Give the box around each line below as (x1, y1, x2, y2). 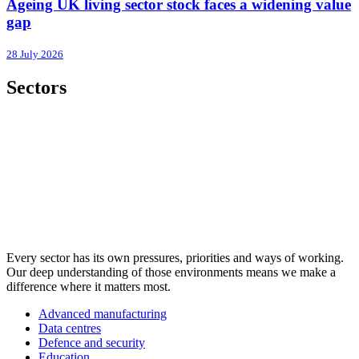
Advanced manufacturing (38, 306, 167, 321)
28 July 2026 (6, 47, 63, 60)
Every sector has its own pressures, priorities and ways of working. (6, 250, 344, 264)
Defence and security (38, 335, 145, 349)
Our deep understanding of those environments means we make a (6, 264, 336, 279)
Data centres (38, 321, 101, 335)
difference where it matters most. (6, 279, 171, 293)
